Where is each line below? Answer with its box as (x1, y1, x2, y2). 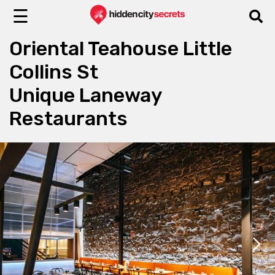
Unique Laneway (9, 83, 161, 107)
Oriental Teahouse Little (9, 37, 232, 60)
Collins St (9, 60, 98, 83)
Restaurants (9, 107, 128, 130)
